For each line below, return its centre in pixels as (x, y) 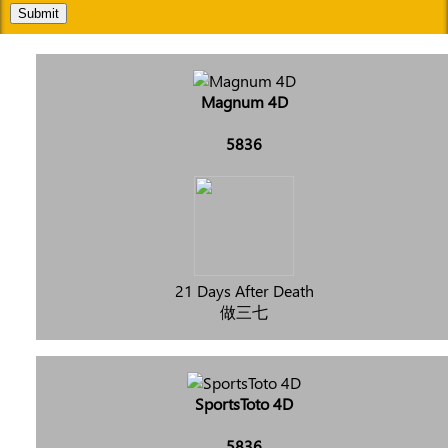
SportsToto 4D (244, 403)
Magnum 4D (244, 101)
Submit (38, 13)
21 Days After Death (244, 290)
